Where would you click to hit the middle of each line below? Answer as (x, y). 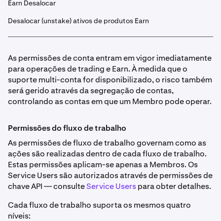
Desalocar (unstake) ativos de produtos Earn (78, 21)
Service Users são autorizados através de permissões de (110, 175)
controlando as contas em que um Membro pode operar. (110, 101)
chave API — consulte (47, 186)
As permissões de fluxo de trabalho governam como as (107, 143)
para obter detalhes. (174, 186)
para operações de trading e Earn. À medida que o (98, 69)
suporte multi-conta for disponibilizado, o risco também (110, 80)
